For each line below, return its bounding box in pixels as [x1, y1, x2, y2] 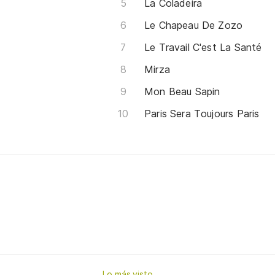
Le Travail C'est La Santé [144, 41, 262, 53]
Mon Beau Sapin [144, 85, 220, 98]
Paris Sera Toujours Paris [144, 107, 260, 120]
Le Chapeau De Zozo [144, 18, 243, 31]
